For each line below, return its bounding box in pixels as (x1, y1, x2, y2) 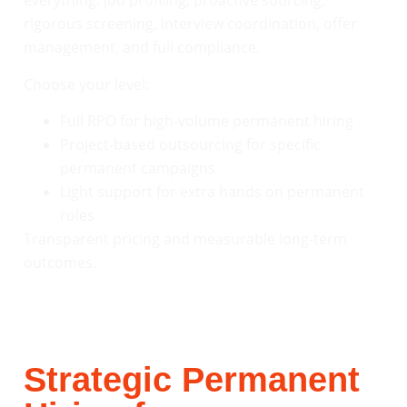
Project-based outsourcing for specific (60, 134, 321, 154)
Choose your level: (24, 74, 149, 94)
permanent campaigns (60, 157, 215, 178)
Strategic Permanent (24, 361, 360, 400)
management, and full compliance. (24, 37, 260, 58)
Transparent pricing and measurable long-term (24, 228, 347, 249)
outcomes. (24, 252, 96, 273)
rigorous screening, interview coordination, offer (24, 14, 357, 35)
